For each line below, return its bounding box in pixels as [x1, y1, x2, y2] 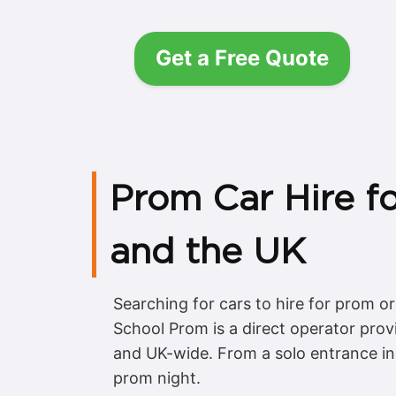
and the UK [110, 229, 306, 272]
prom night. [113, 368, 201, 387]
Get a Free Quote [156, 45, 329, 72]
